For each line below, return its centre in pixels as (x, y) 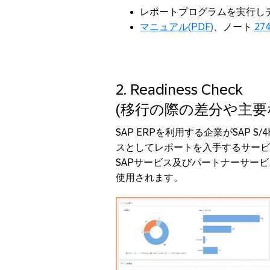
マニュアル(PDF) (177, 27)
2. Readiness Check (179, 89)
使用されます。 (149, 178)
